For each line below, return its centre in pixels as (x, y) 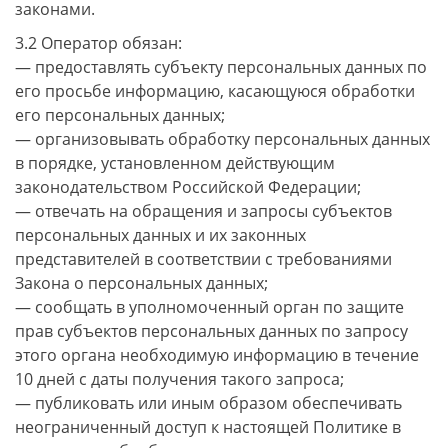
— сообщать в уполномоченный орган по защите (209, 307)
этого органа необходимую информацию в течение (217, 355)
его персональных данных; (120, 115)
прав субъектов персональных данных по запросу (211, 331)
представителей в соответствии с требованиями (203, 259)
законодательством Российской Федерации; (188, 187)
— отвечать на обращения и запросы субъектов (203, 211)
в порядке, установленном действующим (175, 163)
